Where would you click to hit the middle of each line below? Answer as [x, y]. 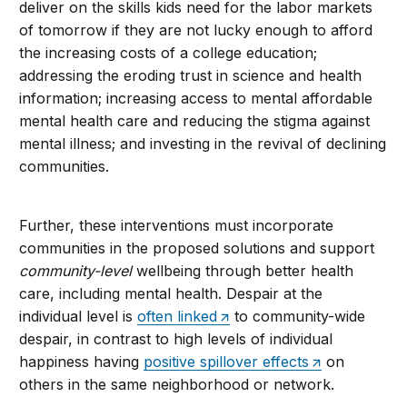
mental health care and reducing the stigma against [195, 121]
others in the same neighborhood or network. [177, 385]
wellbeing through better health [243, 271]
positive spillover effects [227, 362]
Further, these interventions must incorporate [177, 226]
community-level [76, 271]
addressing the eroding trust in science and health [191, 76]
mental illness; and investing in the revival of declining [203, 144]
